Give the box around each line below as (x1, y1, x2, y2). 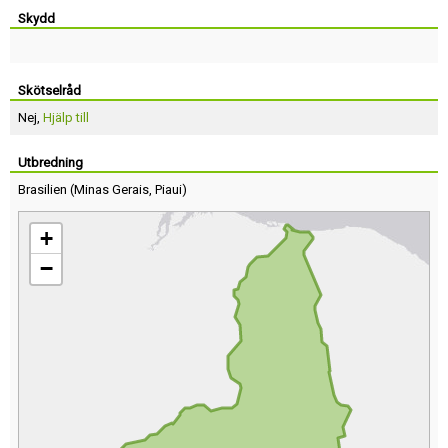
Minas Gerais (74, 182, 149, 197)
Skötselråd (18, 83, 81, 98)
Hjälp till (43, 110, 89, 125)
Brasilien (18, 182, 67, 197)
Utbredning (18, 155, 83, 170)
